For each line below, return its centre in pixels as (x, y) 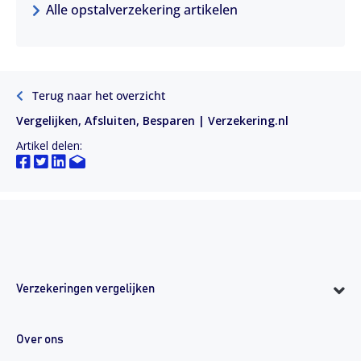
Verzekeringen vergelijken (85, 288)
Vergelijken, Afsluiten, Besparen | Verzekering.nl (152, 120)
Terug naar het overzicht (97, 95)
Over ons (40, 339)
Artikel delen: (49, 145)
